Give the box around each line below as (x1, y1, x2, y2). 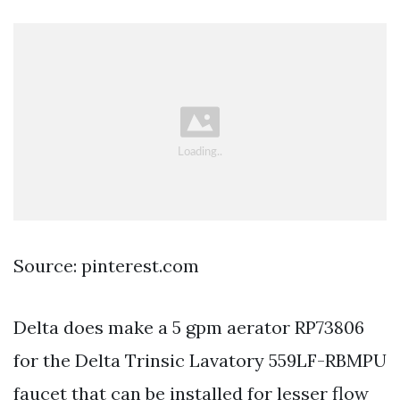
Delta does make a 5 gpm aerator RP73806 (13, 315, 364, 338)
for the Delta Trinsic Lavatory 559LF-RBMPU (13, 348, 387, 371)
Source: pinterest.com (13, 254, 199, 277)
